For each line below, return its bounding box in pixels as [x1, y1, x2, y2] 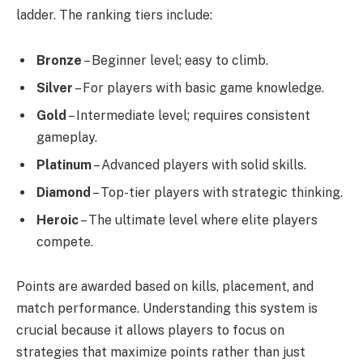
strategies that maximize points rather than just [16, 344, 305, 361]
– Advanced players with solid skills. [92, 156, 306, 173]
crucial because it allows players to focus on [16, 322, 284, 339]
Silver [36, 79, 73, 96]
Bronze [36, 52, 82, 68]
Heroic [36, 211, 79, 228]
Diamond [36, 184, 91, 200]
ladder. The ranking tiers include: [16, 6, 212, 23]
